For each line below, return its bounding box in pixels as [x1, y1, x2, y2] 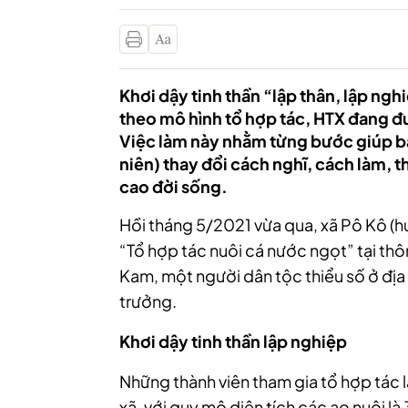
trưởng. [119, 291, 177, 311]
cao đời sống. [119, 176, 228, 197]
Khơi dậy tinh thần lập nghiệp [119, 331, 347, 352]
